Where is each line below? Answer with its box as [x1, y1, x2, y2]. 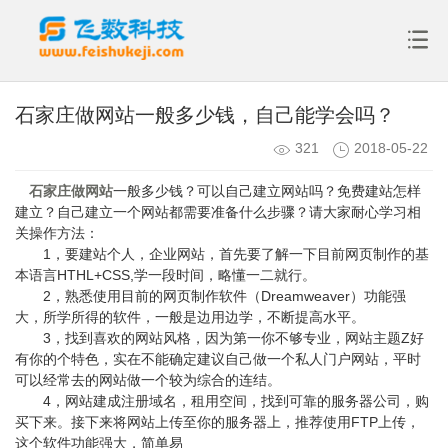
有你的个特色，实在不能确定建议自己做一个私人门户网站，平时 [15, 350, 421, 367]
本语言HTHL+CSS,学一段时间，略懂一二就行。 [15, 266, 316, 283]
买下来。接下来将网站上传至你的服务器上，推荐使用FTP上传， [15, 413, 420, 430]
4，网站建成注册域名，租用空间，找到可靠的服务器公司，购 [15, 392, 429, 409]
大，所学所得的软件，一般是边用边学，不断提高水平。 [15, 308, 365, 325]
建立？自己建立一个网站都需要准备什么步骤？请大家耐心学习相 [15, 203, 421, 220]
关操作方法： [15, 224, 99, 241]
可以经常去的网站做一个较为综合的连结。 [15, 371, 281, 388]
